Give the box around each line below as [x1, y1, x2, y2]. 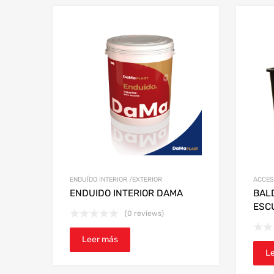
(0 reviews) [125, 209, 164, 218]
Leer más [82, 234, 118, 245]
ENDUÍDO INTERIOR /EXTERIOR [70, 175, 162, 183]
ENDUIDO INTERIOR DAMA [70, 187, 183, 199]
